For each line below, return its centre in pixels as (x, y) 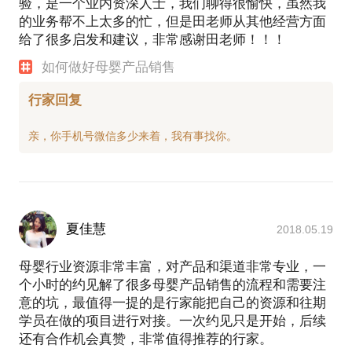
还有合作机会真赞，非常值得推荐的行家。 (146, 339)
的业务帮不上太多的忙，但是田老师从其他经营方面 (172, 21)
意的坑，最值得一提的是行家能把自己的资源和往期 (172, 302)
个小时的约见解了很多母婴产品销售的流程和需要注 (172, 284)
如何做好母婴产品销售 (109, 67)
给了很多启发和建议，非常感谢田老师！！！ (152, 39)
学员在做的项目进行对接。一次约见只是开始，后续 (172, 321)
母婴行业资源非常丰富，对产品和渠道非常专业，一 (172, 266)
